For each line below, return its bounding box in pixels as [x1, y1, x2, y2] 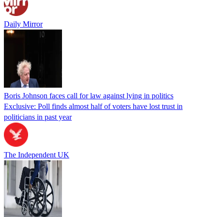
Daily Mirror [4, 19, 43, 28]
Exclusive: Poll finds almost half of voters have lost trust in [4, 102, 183, 110]
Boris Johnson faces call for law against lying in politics [4, 91, 173, 100]
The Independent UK [4, 150, 69, 159]
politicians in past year [4, 112, 72, 121]
